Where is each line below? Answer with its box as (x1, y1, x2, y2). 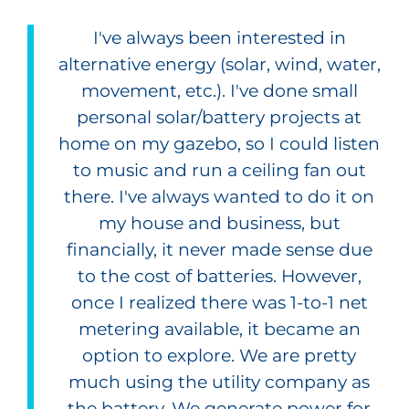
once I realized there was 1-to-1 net (70, 291, 368, 314)
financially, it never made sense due (66, 238, 372, 261)
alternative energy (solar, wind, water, (58, 53, 381, 76)
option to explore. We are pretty (82, 344, 356, 367)
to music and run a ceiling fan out (72, 159, 366, 182)
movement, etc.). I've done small (80, 79, 358, 102)
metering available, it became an (78, 318, 361, 341)
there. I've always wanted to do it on (64, 185, 374, 208)
